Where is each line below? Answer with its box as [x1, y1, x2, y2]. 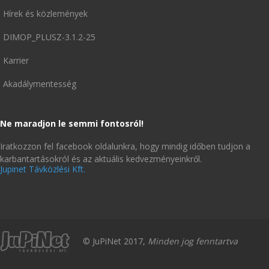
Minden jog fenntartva [148, 235, 238, 247]
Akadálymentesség [3, 78, 76, 89]
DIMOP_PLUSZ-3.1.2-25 [3, 31, 95, 43]
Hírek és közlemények [3, 8, 88, 19]
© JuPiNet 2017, [83, 235, 148, 247]
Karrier [3, 55, 29, 66]
